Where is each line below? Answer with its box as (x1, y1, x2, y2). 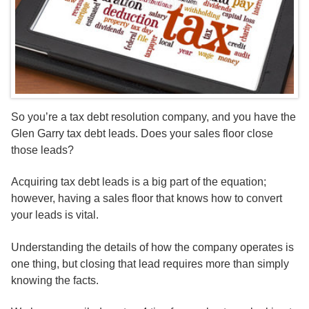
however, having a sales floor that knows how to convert (11, 192, 282, 205)
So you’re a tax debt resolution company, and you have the (11, 110, 296, 123)
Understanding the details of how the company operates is (11, 241, 294, 253)
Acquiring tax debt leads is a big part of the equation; (11, 176, 266, 188)
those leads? (11, 143, 74, 156)
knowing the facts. (11, 274, 99, 286)
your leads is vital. (11, 209, 99, 221)
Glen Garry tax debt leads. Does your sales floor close (11, 127, 273, 139)
